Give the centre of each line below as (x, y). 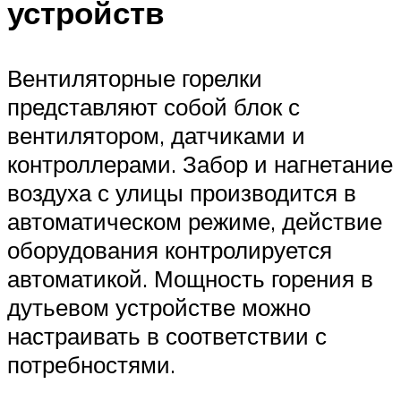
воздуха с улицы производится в (182, 192)
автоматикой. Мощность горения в (190, 278)
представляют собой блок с (154, 106)
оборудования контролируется (170, 249)
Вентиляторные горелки (135, 77)
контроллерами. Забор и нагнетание (200, 163)
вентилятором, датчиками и (156, 135)
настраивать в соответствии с (167, 335)
